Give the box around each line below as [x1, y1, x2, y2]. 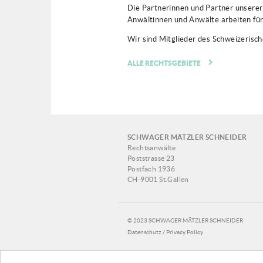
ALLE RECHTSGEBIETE [127, 59, 201, 67]
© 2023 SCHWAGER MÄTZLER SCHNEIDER [127, 217, 243, 224]
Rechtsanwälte [127, 143, 176, 151]
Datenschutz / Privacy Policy [127, 228, 203, 235]
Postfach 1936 [127, 164, 176, 173]
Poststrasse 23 [127, 154, 175, 162]
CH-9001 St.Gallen [127, 175, 189, 183]
